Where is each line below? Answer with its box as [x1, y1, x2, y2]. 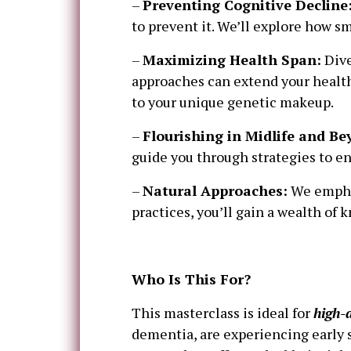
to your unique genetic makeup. [132, 92, 334, 112]
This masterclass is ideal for [132, 303, 313, 323]
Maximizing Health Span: [143, 50, 321, 70]
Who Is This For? [132, 270, 251, 289]
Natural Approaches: [143, 181, 288, 201]
